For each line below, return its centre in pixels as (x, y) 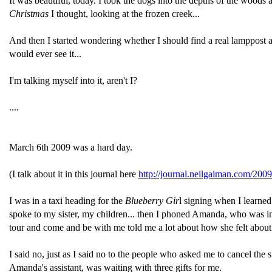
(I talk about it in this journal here (74, 174)
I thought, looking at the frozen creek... (125, 14)
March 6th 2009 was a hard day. (71, 147)
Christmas (30, 14)
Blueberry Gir (152, 201)
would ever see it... (45, 54)
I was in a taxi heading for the (67, 201)
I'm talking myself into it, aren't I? (73, 80)
